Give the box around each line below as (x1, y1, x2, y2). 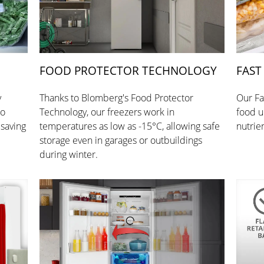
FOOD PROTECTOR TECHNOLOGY (39, 62, 217, 78)
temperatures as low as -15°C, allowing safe (39, 119, 220, 133)
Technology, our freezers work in (39, 105, 175, 118)
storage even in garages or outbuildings (39, 133, 203, 147)
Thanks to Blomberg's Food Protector (39, 91, 194, 104)
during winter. (39, 147, 98, 161)
